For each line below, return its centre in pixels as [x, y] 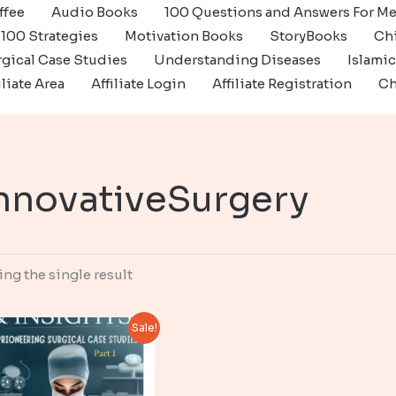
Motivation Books [184, 36]
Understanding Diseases [237, 60]
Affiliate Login [138, 84]
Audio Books [95, 12]
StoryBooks [308, 36]
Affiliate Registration [282, 84]
